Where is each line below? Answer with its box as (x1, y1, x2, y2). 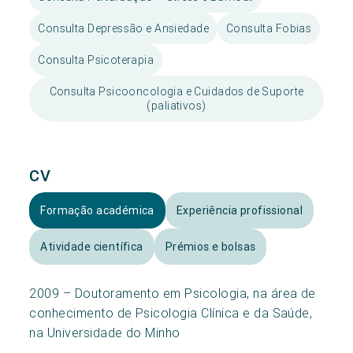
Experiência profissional (176, 203, 303, 217)
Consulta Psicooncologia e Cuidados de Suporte (49, 84, 304, 98)
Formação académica (40, 203, 154, 217)
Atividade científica (40, 239, 143, 254)
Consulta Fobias (225, 20, 312, 35)
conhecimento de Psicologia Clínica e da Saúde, (29, 304, 313, 321)
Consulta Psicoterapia (38, 52, 154, 67)
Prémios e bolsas (165, 239, 256, 254)
